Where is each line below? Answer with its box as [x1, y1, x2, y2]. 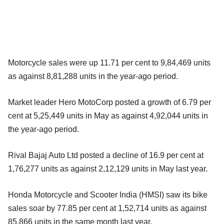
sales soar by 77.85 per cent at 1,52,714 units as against [8, 204, 206, 213]
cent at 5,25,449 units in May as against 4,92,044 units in [8, 111, 208, 120]
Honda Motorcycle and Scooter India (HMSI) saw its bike [8, 190, 207, 199]
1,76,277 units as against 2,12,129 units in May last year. [8, 164, 207, 173]
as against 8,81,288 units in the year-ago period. [8, 72, 178, 81]
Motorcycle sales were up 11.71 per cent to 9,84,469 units [8, 58, 210, 67]
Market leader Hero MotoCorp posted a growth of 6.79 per [8, 98, 211, 107]
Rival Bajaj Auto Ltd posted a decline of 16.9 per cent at [8, 151, 203, 160]
